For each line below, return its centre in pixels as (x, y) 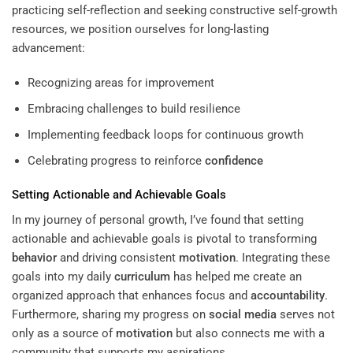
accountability (288, 295)
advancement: (48, 48)
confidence (234, 160)
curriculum (142, 276)
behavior (34, 257)
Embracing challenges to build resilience (134, 108)
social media (243, 314)
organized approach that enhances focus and (131, 295)
